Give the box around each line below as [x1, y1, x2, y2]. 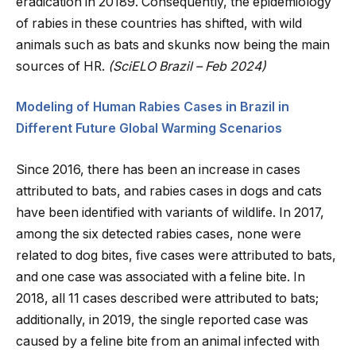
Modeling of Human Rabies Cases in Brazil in [16, 99, 289, 115]
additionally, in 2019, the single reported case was [16, 311, 308, 327]
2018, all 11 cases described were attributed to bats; [16, 290, 319, 306]
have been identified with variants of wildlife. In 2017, [16, 204, 324, 220]
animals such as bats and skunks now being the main [16, 37, 330, 52]
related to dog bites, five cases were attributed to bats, [16, 247, 336, 263]
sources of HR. [16, 58, 108, 74]
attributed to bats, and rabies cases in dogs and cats [16, 183, 322, 199]
